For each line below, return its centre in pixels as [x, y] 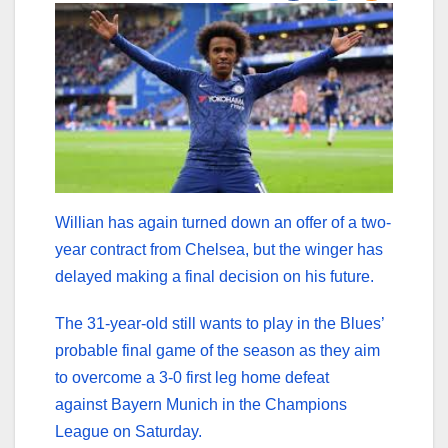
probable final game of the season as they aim [217, 350]
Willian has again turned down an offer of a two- [223, 222]
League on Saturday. [128, 431]
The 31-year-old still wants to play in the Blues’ [219, 323]
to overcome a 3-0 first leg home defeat [192, 377]
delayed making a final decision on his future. [214, 276]
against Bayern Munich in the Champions [201, 404]
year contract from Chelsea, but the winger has [219, 249]
